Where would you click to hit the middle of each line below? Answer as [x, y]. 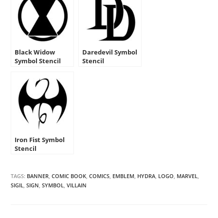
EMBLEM [124, 176]
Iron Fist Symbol [40, 140]
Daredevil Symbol [110, 52]
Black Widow [35, 52]
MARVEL [187, 176]
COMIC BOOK [69, 176]
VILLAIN [77, 185]
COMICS [100, 176]
